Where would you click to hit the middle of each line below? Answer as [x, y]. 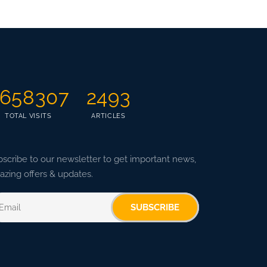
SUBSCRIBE [155, 208]
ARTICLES [108, 116]
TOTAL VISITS [28, 116]
